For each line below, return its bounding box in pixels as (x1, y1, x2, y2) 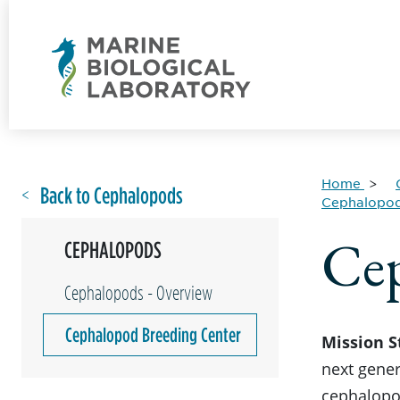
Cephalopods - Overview (64, 281, 212, 304)
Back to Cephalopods (40, 181, 183, 209)
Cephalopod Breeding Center (65, 321, 241, 347)
